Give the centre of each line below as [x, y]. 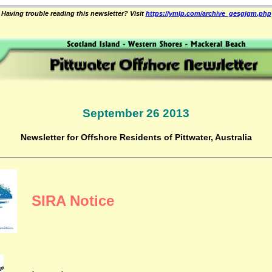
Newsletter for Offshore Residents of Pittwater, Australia [136, 137]
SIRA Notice [73, 201]
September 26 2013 [136, 113]
